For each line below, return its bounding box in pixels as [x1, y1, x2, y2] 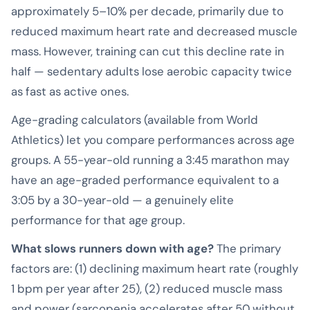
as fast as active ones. [11, 83, 129, 99]
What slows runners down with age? [11, 240, 214, 256]
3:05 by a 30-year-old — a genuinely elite [11, 192, 234, 208]
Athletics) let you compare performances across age [11, 131, 295, 147]
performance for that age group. [11, 212, 185, 228]
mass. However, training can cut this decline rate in [11, 43, 284, 59]
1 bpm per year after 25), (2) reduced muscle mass [11, 280, 282, 296]
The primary [214, 240, 281, 256]
